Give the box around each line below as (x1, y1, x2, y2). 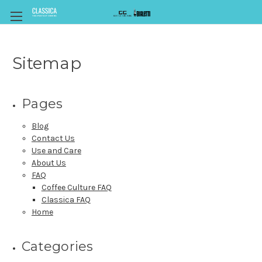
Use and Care (31, 145, 81, 156)
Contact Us (31, 133, 75, 143)
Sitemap (12, 53, 81, 73)
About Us (31, 157, 66, 168)
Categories (22, 238, 94, 254)
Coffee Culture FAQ (41, 182, 112, 192)
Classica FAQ (41, 194, 91, 205)
